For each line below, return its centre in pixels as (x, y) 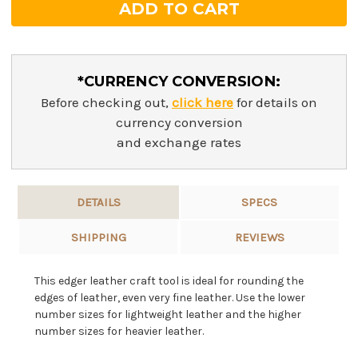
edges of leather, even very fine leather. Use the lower (169, 298)
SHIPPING (98, 238)
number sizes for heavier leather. (119, 332)
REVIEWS (259, 238)
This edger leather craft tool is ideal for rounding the (169, 281)
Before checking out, (106, 103)
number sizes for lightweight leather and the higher (167, 315)
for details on (275, 103)
